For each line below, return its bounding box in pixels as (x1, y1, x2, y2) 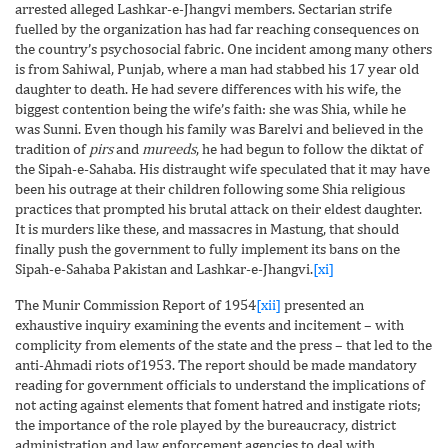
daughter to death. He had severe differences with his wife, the (15, 79, 401, 97)
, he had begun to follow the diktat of (196, 139, 423, 157)
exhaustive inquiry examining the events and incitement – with (15, 315, 404, 333)
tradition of (15, 139, 89, 157)
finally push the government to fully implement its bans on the (15, 239, 400, 257)
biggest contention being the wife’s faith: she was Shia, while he (15, 99, 406, 117)
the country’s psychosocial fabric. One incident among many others (15, 39, 432, 57)
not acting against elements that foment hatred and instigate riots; (15, 395, 421, 413)
